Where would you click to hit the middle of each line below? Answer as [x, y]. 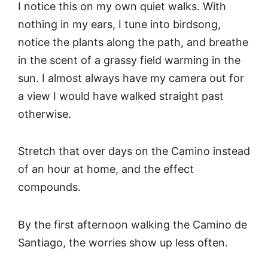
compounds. [49, 187]
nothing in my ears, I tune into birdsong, [119, 24]
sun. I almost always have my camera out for [131, 78]
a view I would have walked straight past [121, 96]
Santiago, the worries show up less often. [123, 242]
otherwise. [45, 114]
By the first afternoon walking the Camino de [133, 224]
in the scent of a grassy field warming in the [129, 60]
